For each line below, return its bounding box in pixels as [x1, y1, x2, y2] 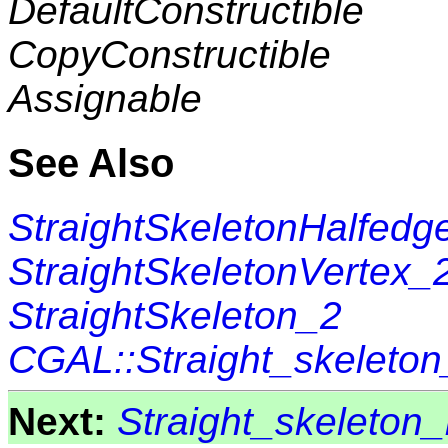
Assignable [8, 77, 202, 121]
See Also [8, 139, 174, 186]
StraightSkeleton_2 [8, 293, 342, 337]
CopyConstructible [8, 33, 331, 77]
